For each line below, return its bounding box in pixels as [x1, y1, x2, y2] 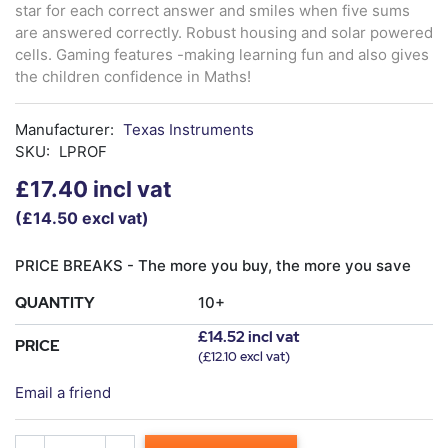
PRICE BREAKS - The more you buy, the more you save [15, 255, 411, 275]
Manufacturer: [15, 119, 114, 139]
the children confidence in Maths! [15, 66, 251, 86]
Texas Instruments [123, 119, 254, 139]
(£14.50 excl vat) [15, 207, 149, 228]
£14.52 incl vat [198, 326, 299, 347]
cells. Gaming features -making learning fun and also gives [15, 44, 429, 64]
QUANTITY [15, 292, 95, 313]
